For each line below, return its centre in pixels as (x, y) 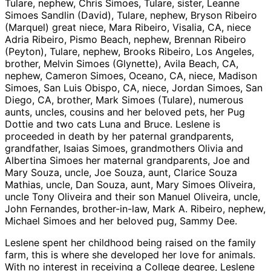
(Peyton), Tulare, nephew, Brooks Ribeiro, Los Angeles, (129, 51)
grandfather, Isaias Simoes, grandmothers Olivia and (124, 148)
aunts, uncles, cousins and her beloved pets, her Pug (125, 112)
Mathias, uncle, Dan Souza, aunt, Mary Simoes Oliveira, (130, 184)
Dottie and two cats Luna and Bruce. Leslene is (113, 124)
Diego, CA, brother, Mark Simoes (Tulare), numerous (124, 100)
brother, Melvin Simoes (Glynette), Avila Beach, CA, (122, 63)
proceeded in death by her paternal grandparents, (119, 136)
